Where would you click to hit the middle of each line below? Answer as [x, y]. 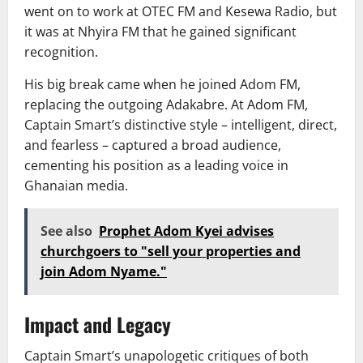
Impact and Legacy [98, 324]
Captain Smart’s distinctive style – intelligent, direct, [181, 124]
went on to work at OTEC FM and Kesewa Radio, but [181, 11]
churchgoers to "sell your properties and [171, 251]
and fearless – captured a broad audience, [153, 145]
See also [66, 231]
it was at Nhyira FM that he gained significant [160, 31]
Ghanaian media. [76, 185]
